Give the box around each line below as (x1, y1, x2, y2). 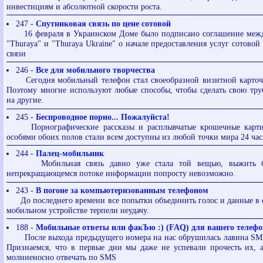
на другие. (6, 95, 44, 105)
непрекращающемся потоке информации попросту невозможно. (6, 168, 236, 178)
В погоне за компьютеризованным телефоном (35, 186, 208, 195)
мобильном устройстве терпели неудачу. (6, 205, 150, 215)
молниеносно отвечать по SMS (6, 252, 117, 262)
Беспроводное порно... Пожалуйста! (35, 112, 170, 122)
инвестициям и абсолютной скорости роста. (6, 1, 163, 11)
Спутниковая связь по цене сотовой (35, 18, 171, 28)
